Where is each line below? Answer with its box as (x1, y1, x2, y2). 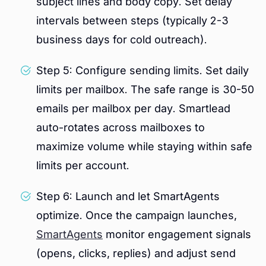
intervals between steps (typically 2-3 (36, 14, 229, 27)
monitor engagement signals (103, 228, 251, 241)
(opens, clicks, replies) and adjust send (36, 247, 236, 260)
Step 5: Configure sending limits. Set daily (36, 64, 249, 77)
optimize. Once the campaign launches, (36, 209, 237, 222)
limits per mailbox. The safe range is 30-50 (36, 83, 254, 96)
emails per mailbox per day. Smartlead (36, 102, 230, 115)
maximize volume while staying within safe (36, 140, 252, 153)
